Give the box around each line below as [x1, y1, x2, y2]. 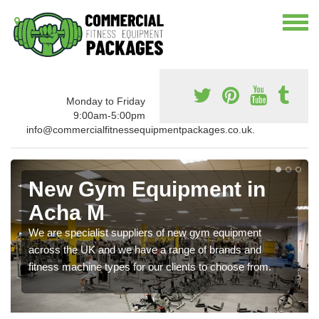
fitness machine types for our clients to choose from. [28, 261, 271, 273]
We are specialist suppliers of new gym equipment [28, 226, 261, 239]
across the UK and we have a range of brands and [28, 244, 261, 256]
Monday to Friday [66, 95, 145, 108]
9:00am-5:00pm [73, 110, 145, 122]
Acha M [28, 201, 105, 225]
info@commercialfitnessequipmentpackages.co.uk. [26, 124, 255, 136]
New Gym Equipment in [28, 177, 266, 202]
